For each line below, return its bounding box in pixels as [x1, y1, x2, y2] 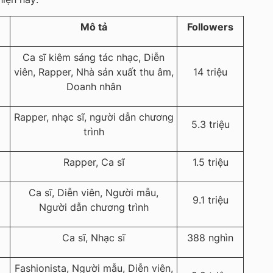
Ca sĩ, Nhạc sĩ [62, 232, 125, 244]
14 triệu [193, 66, 227, 79]
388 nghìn [187, 232, 233, 244]
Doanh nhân [66, 80, 121, 93]
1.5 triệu [192, 156, 229, 169]
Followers [187, 21, 233, 34]
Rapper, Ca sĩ [63, 156, 124, 169]
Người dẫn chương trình [38, 201, 149, 214]
